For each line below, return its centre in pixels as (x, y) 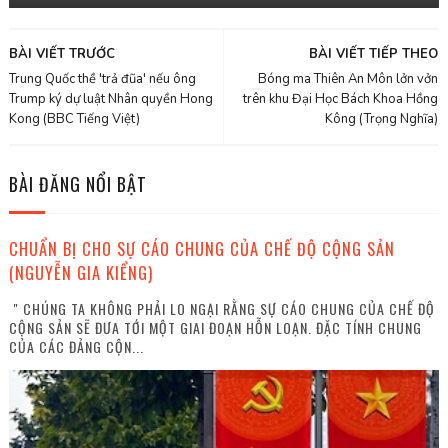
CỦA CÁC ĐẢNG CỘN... (76, 346)
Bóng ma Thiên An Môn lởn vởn (348, 79)
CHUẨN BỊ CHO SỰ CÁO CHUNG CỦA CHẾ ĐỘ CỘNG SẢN (201, 248)
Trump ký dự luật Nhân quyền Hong (110, 99)
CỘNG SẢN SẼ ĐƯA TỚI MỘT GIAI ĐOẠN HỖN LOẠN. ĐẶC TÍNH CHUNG (215, 327)
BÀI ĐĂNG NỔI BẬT (77, 184)
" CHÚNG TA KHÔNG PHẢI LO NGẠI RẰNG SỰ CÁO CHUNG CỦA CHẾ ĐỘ (221, 308)
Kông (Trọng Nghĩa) (382, 119)
